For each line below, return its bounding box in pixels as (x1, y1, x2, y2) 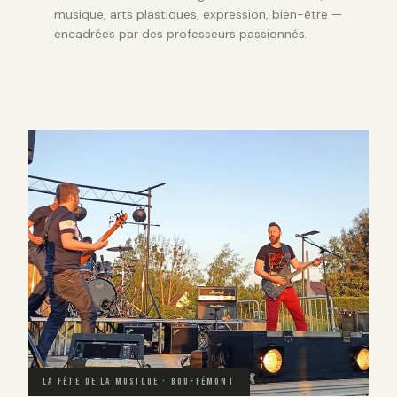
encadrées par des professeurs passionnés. (53, 26, 307, 43)
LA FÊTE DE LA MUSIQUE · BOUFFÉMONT (43, 376, 236, 388)
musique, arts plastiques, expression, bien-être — (53, 6, 342, 23)
